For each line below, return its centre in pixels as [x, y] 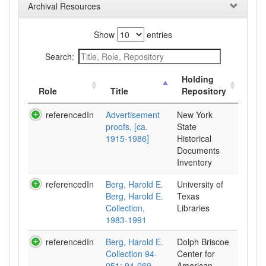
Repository [204, 91]
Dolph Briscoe [203, 242]
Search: [60, 56]
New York [195, 115]
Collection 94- [132, 254]
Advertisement [133, 115]
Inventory [194, 162]
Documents [198, 150]
